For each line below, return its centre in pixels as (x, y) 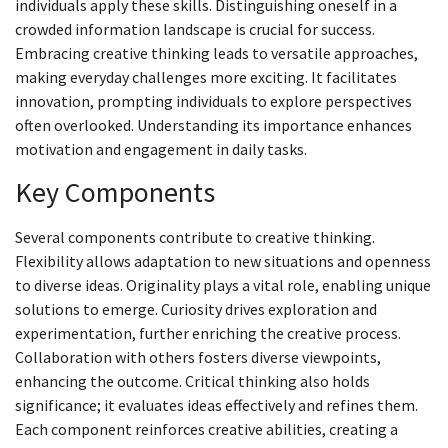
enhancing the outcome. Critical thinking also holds (192, 380)
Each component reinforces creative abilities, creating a (206, 428)
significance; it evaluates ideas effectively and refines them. (216, 404)
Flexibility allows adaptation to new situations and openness (223, 260)
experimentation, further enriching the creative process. (208, 332)
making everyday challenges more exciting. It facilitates (206, 77)
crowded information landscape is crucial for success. (195, 29)
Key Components (115, 191)
